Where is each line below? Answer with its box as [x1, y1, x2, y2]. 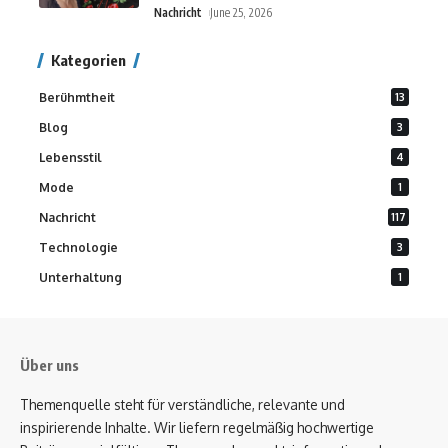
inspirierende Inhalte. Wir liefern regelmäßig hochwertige [20, 419, 374, 436]
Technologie [39, 240, 118, 255]
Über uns [20, 356, 79, 374]
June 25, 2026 [210, 5, 273, 20]
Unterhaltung [39, 270, 122, 285]
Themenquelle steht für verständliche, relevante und [20, 396, 345, 413]
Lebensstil [39, 150, 102, 165]
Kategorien [51, 51, 126, 69]
